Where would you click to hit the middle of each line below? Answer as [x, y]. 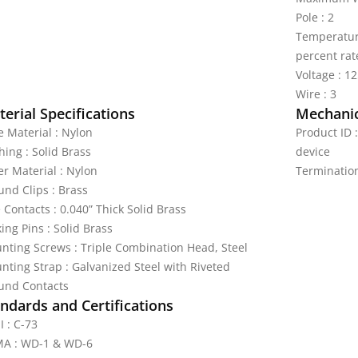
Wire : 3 [316, 94]
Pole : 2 [314, 17]
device [312, 151]
